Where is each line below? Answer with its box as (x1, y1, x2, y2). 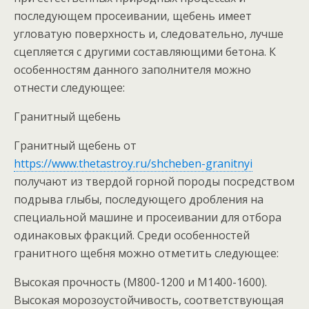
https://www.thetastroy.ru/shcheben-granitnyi (14, 156, 252, 171)
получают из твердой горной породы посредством (14, 174, 295, 189)
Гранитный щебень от (14, 138, 137, 153)
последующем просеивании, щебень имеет (14, 8, 252, 23)
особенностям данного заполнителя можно (14, 62, 251, 77)
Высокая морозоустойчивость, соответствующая (14, 292, 283, 308)
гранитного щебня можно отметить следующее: (14, 246, 279, 261)
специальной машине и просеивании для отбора (14, 210, 281, 225)
